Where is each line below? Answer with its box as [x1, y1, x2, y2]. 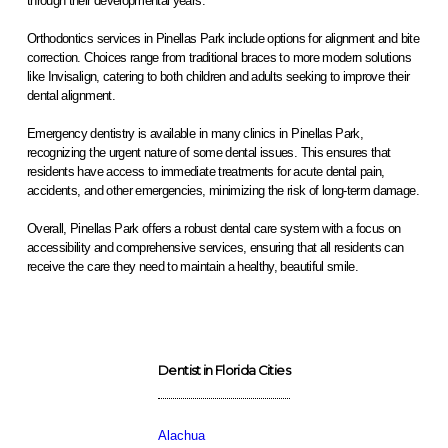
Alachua [158, 428, 206, 443]
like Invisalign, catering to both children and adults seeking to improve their [26, 69, 410, 84]
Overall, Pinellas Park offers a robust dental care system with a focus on [26, 221, 401, 236]
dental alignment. [26, 88, 115, 103]
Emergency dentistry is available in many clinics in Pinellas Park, [26, 126, 364, 141]
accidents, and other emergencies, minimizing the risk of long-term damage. [26, 183, 419, 198]
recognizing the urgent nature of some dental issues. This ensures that [26, 145, 391, 160]
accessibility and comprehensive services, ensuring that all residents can [26, 240, 404, 255]
